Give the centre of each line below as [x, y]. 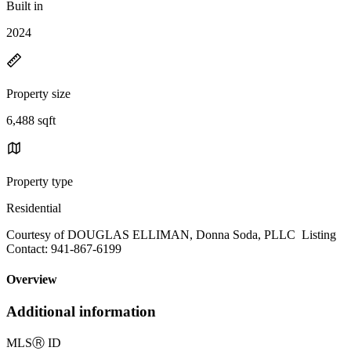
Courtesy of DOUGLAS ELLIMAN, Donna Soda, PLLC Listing [171, 234]
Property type [40, 181]
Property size [38, 93]
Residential [34, 208]
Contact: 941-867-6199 [64, 248]
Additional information [81, 312]
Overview [32, 280]
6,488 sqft [31, 120]
